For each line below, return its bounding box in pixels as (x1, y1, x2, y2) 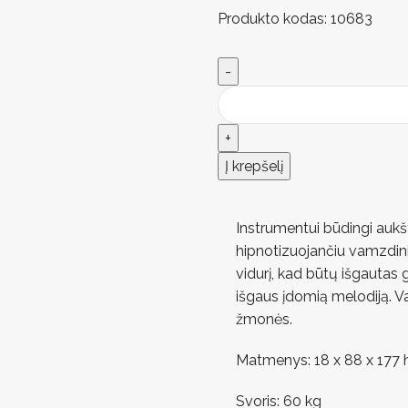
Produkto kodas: (218, 9, 331, 27)
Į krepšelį (225, 157, 283, 175)
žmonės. (236, 310, 292, 328)
